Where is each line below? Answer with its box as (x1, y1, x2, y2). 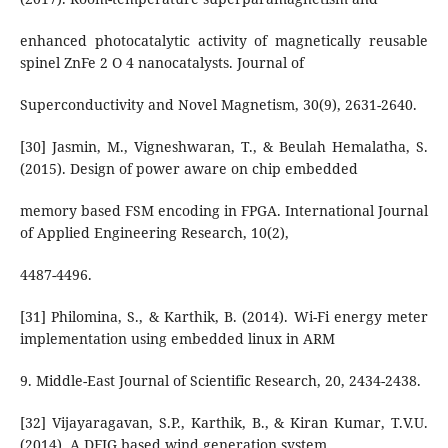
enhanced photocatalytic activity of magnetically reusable (19, 31, 429, 51)
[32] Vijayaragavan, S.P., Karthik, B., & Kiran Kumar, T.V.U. (19, 413, 429, 433)
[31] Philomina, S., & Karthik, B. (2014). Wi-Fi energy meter (19, 307, 429, 327)
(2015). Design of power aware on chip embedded (19, 159, 358, 179)
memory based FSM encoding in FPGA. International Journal (19, 201, 429, 221)
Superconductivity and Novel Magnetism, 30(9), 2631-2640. (19, 95, 417, 115)
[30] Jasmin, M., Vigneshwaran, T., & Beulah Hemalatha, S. (19, 137, 429, 157)
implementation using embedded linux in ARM (19, 329, 335, 349)
